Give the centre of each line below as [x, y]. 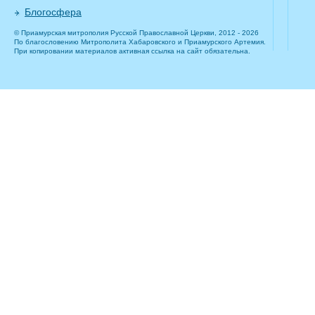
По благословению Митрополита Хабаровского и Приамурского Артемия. [140, 42]
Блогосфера [53, 12]
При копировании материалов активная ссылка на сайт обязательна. [132, 51]
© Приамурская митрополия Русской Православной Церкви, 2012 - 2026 [136, 33]
